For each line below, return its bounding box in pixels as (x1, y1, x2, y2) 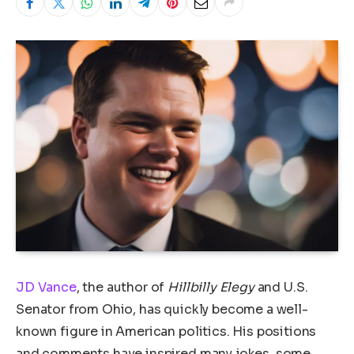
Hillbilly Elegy (168, 278, 254, 296)
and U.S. (254, 278, 308, 296)
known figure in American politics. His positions (16, 322, 317, 340)
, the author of (76, 278, 168, 296)
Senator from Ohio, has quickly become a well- (16, 300, 308, 318)
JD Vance (16, 278, 77, 296)
